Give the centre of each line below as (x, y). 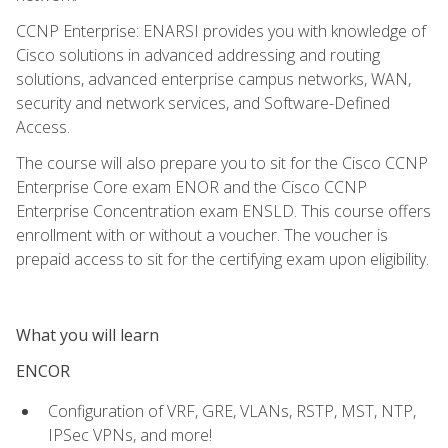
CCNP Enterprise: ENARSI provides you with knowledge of (221, 30)
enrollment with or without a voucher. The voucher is (202, 234)
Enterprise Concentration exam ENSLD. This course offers (223, 210)
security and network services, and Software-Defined (203, 102)
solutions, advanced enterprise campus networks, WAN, (213, 78)
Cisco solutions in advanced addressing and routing (198, 54)
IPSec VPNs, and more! (130, 434)
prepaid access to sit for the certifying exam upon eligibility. (222, 258)
